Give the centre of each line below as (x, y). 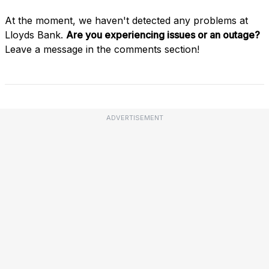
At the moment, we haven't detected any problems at (126, 20)
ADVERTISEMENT (134, 117)
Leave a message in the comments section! (102, 49)
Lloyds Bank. (35, 35)
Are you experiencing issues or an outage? (163, 35)
